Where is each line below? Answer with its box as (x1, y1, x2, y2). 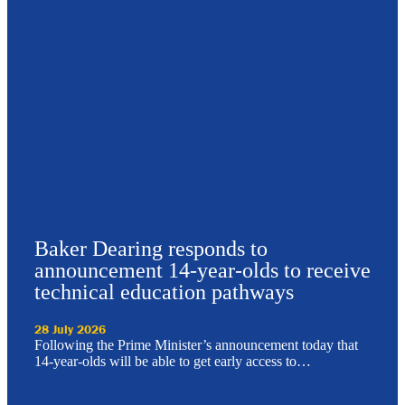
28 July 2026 (34, 320, 106, 337)
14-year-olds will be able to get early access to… (34, 353, 311, 369)
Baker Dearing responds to (34, 236, 268, 260)
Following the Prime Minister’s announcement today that (34, 336, 358, 353)
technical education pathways (34, 279, 294, 304)
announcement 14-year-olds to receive (34, 258, 371, 282)
